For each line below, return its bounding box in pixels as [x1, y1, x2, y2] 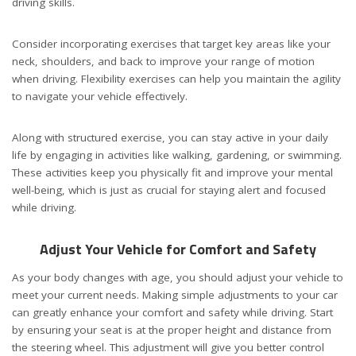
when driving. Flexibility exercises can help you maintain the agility [12, 72, 341, 87]
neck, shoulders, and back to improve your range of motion [12, 54, 315, 69]
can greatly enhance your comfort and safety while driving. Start [12, 304, 333, 319]
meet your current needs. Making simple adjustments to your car [12, 287, 338, 302]
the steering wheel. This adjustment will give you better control [12, 339, 324, 354]
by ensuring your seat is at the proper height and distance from [12, 322, 331, 337]
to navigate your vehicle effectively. [12, 89, 188, 104]
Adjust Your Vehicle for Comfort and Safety [40, 238, 316, 261]
